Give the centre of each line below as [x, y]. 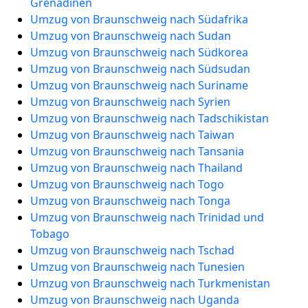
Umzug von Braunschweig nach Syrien [130, 102]
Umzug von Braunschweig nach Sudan [131, 36]
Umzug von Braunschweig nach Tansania [137, 151]
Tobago [50, 234]
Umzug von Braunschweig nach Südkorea [139, 52]
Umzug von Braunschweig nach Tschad [132, 250]
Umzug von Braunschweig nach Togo [127, 184]
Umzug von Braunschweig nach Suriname [139, 85]
